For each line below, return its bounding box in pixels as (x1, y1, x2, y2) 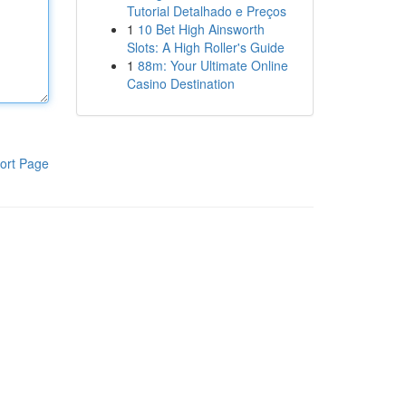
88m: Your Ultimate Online (137, 56, 288, 74)
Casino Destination (126, 74, 235, 92)
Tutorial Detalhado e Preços (126, 2, 286, 20)
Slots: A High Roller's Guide (126, 38, 285, 56)
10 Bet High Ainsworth (137, 20, 265, 38)
